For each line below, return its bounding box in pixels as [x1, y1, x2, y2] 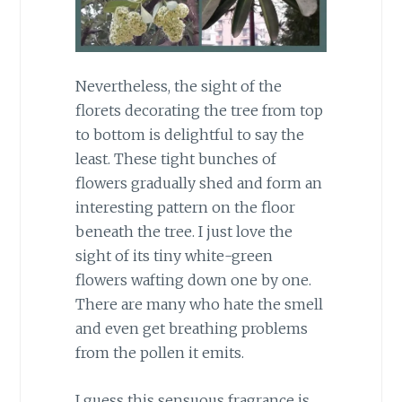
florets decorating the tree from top [74, 101, 323, 120]
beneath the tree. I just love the [74, 223, 293, 241]
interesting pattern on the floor [74, 198, 295, 217]
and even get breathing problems [74, 319, 308, 338]
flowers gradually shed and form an [74, 174, 322, 193]
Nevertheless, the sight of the [74, 77, 282, 96]
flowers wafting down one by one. [74, 271, 311, 290]
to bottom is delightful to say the [74, 126, 304, 144]
